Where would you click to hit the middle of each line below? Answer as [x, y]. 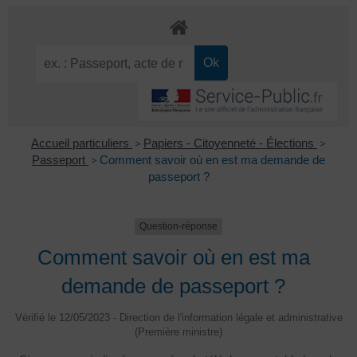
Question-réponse [178, 227]
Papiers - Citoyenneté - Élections [230, 143]
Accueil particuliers [82, 143]
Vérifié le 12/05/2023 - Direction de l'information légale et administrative [178, 317]
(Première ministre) [178, 331]
